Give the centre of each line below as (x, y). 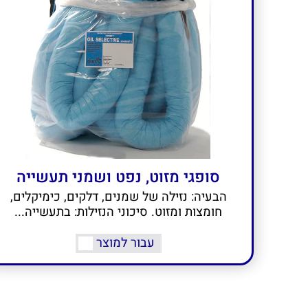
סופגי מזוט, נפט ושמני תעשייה (119, 178)
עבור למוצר (125, 243)
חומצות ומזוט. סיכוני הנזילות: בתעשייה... (119, 212)
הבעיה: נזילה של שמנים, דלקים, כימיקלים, (118, 197)
